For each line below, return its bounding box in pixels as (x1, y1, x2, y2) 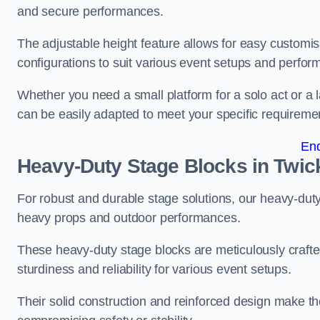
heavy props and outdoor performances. (17, 211, 241, 225)
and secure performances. (17, 4, 164, 19)
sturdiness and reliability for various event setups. (17, 262, 291, 276)
